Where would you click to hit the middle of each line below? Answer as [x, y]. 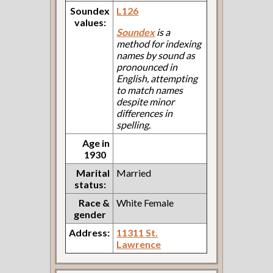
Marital [93, 172]
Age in [96, 143]
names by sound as [156, 55]
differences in [145, 113]
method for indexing [159, 43]
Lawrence [139, 244]
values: [90, 22]
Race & [94, 202]
